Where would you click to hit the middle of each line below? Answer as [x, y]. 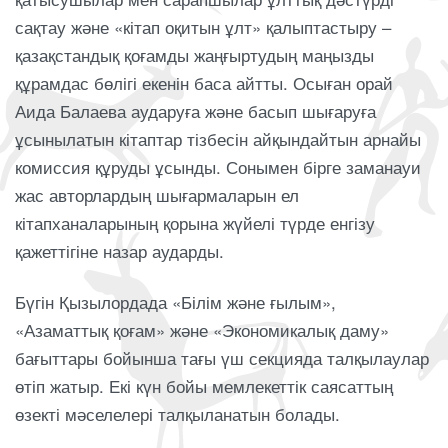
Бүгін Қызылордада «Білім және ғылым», [175, 302]
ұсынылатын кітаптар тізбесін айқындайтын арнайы [218, 139]
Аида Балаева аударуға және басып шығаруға [195, 111]
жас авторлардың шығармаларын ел [157, 195]
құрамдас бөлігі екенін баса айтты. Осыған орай [204, 83]
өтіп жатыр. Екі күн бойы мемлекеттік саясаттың [204, 386]
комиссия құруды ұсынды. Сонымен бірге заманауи [218, 167]
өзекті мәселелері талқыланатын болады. [177, 414]
